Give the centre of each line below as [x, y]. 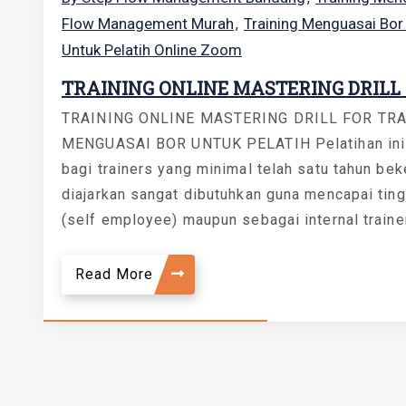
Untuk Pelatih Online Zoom [152, 50]
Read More [116, 274]
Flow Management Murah [148, 24]
